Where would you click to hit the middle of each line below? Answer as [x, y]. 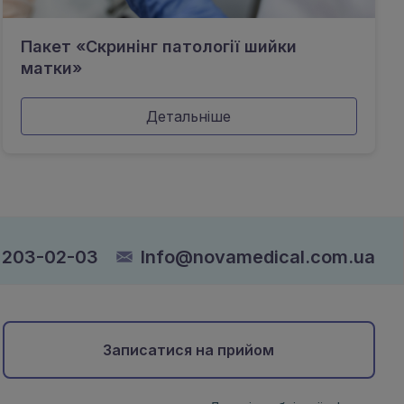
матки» [51, 68]
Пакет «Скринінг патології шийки [158, 46]
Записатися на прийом [189, 350]
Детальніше [189, 116]
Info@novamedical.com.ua [258, 257]
